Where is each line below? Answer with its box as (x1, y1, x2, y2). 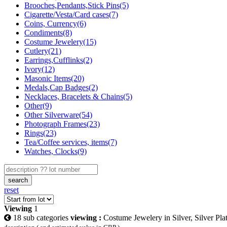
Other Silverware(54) (24, 110, 92, 119)
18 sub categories (11, 213, 70, 222)
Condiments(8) (24, 28, 72, 37)
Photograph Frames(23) (24, 119, 100, 128)
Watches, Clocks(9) (24, 146, 87, 156)
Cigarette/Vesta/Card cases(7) (24, 10, 118, 19)
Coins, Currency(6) (24, 19, 86, 28)
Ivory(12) (24, 64, 55, 73)
